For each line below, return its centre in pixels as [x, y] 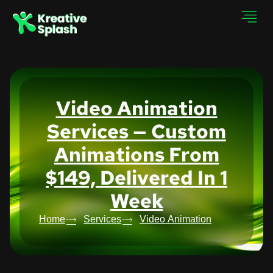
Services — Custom [136, 132]
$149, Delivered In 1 [136, 178]
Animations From [136, 155]
